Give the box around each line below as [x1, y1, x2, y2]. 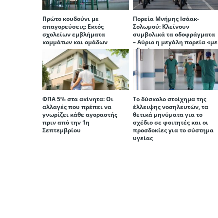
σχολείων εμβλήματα [42, 30, 105, 38]
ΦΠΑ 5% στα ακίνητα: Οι [42, 94, 113, 103]
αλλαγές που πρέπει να [42, 102, 111, 111]
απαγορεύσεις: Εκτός [42, 22, 104, 31]
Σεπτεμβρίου [42, 126, 81, 134]
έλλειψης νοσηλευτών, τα [133, 102, 209, 111]
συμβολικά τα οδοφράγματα [133, 30, 216, 38]
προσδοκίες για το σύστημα [133, 126, 214, 134]
